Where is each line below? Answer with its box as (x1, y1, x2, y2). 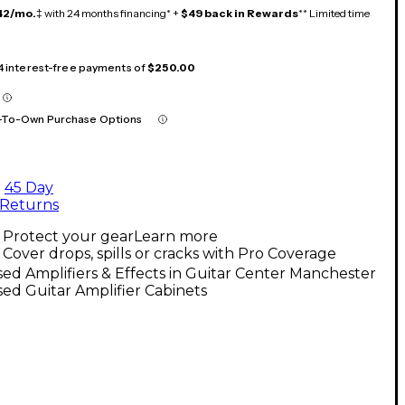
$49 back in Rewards (181, 5, 298, 20)
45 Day (5, 178, 53, 196)
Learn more (134, 227, 218, 245)
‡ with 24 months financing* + (36, 5, 181, 20)
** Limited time (298, 5, 370, 20)
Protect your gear (3, 227, 134, 245)
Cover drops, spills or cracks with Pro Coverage (3, 244, 336, 262)
